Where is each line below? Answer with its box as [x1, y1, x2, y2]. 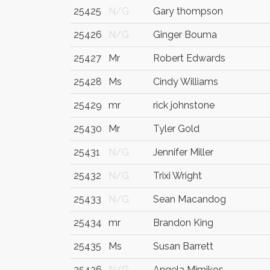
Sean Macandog [153, 193, 226, 205]
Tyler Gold [153, 123, 199, 134]
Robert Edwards [153, 52, 225, 64]
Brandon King [153, 217, 213, 228]
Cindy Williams [153, 76, 218, 87]
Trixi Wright [153, 170, 202, 181]
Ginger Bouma [153, 29, 217, 40]
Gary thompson [153, 5, 223, 17]
